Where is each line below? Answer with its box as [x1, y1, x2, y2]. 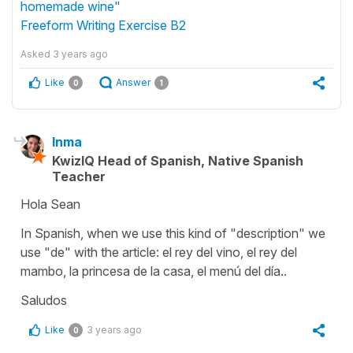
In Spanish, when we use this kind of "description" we [20, 225, 325, 241]
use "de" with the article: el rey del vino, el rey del [20, 243, 297, 260]
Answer [116, 76, 150, 88]
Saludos [20, 292, 67, 308]
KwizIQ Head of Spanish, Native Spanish [52, 152, 303, 169]
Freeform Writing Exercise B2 [20, 17, 186, 33]
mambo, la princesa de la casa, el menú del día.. [20, 262, 287, 279]
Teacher [52, 168, 106, 184]
